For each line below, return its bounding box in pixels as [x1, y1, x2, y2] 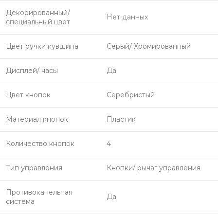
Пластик [107, 115, 136, 124]
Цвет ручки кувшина [6, 42, 78, 51]
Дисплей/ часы [6, 66, 58, 75]
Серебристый [107, 91, 155, 99]
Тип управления [6, 163, 62, 172]
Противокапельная [6, 188, 73, 197]
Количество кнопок [6, 139, 74, 148]
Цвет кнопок [6, 91, 51, 99]
